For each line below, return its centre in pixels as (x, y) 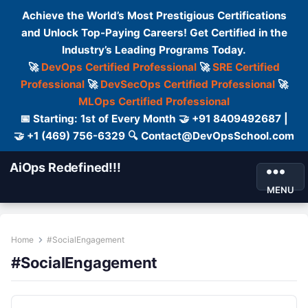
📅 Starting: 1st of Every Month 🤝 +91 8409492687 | (154, 119)
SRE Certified (246, 67)
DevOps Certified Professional (119, 67)
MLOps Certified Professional (154, 101)
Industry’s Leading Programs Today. (154, 50)
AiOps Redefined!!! (65, 167)
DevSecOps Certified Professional (187, 84)
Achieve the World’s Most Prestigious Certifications (154, 15)
